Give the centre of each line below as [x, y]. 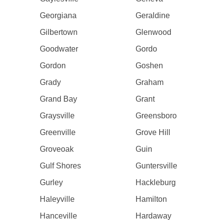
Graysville [57, 116]
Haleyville [57, 199]
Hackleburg [156, 182]
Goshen [150, 66]
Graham [150, 82]
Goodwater [59, 49]
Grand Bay [58, 99]
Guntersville [157, 166]
